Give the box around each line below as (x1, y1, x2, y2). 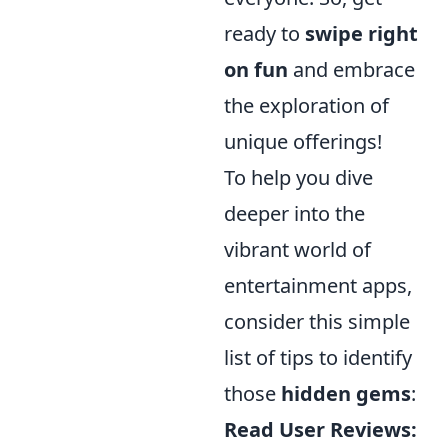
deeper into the (224, 199, 365, 227)
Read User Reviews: (224, 415, 417, 443)
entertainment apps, (224, 271, 412, 299)
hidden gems (281, 379, 411, 407)
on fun (224, 55, 288, 83)
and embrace (288, 55, 415, 83)
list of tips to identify (224, 343, 412, 371)
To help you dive (224, 163, 373, 191)
